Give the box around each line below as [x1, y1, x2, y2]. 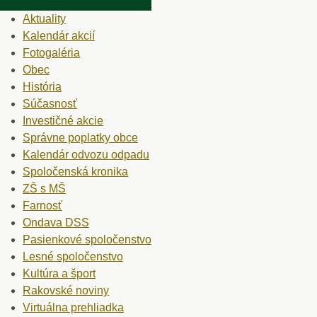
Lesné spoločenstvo [23, 250, 123, 263]
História [23, 80, 62, 93]
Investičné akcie [23, 114, 103, 127]
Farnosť [23, 199, 62, 212]
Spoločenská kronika [23, 165, 128, 178]
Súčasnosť [23, 97, 77, 110]
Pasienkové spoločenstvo [23, 233, 151, 246]
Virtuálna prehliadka [23, 301, 124, 313]
